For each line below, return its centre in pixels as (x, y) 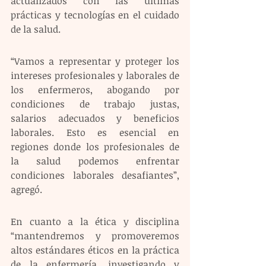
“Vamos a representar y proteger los (95, 61)
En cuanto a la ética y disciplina (95, 221)
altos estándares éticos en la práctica (95, 250)
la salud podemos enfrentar (95, 161)
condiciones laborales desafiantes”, (95, 175)
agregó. (28, 189)
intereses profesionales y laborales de (95, 75)
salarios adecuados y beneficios (95, 118)
